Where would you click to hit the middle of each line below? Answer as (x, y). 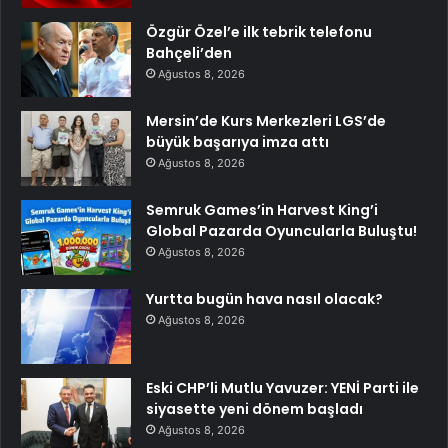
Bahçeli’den (189, 52)
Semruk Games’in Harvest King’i (262, 209)
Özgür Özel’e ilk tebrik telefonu (259, 31)
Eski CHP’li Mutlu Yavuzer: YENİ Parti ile (282, 387)
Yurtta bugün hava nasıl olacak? (264, 298)
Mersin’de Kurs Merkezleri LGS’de (266, 120)
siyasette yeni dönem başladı (254, 408)
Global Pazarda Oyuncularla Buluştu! (281, 230)
